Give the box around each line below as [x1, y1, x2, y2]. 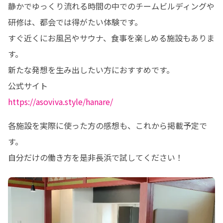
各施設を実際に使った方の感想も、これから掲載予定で [8, 119, 207, 131]
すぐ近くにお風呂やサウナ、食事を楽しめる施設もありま [8, 32, 215, 44]
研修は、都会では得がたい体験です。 [8, 16, 142, 28]
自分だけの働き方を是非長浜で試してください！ [8, 151, 183, 163]
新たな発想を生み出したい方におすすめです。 [8, 64, 174, 76]
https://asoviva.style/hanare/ [8, 96, 113, 108]
